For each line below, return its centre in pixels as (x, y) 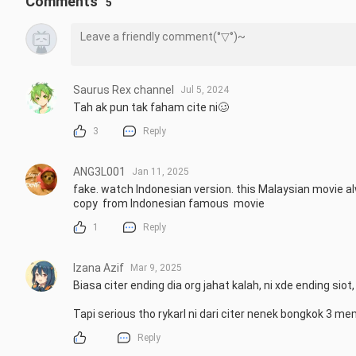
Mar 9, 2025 (156, 268)
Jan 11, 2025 (161, 172)
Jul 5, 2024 (205, 89)
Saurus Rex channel (124, 89)
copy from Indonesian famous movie (169, 204)
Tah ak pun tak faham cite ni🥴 (151, 107)
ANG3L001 (99, 172)
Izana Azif (99, 268)
